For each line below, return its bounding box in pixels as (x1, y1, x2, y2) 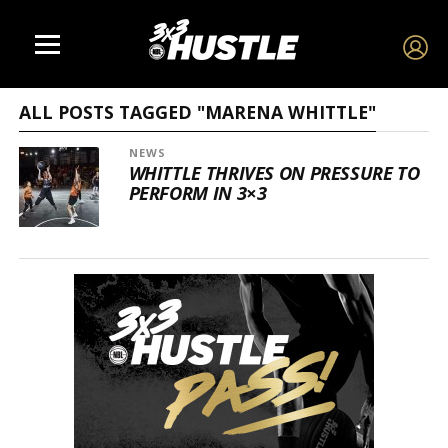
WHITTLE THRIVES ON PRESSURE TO (128, 160, 420, 185)
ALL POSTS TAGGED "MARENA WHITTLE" (18, 100, 376, 124)
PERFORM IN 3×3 (128, 180, 267, 205)
